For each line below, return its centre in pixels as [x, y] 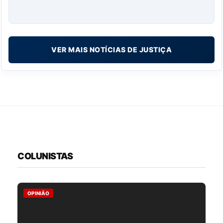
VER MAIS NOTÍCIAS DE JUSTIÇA [111, 50]
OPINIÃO [38, 193]
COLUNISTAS [45, 156]
